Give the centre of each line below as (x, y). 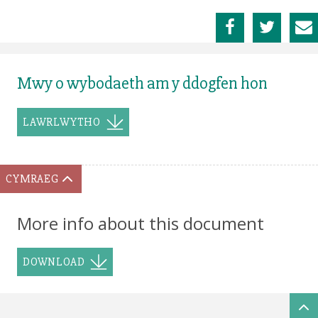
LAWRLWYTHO (62, 122)
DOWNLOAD (54, 262)
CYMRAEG (32, 179)
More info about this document (141, 224)
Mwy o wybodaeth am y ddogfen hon (142, 84)
